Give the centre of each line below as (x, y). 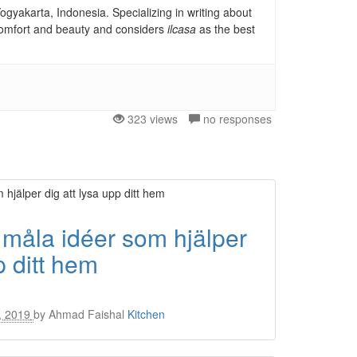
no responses (236, 119)
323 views (151, 119)
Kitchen (146, 314)
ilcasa (182, 29)
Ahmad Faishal (86, 314)
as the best (226, 29)
